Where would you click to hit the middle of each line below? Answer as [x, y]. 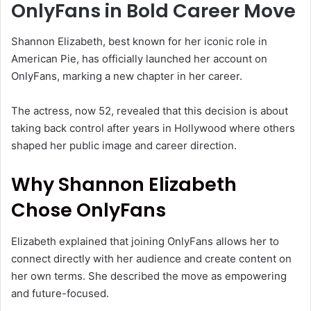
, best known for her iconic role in [185, 42]
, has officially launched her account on [172, 59]
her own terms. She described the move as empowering [149, 276]
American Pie [44, 59]
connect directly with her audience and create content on [151, 258]
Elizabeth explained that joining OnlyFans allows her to [145, 241]
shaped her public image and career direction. [124, 146]
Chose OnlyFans [89, 210]
